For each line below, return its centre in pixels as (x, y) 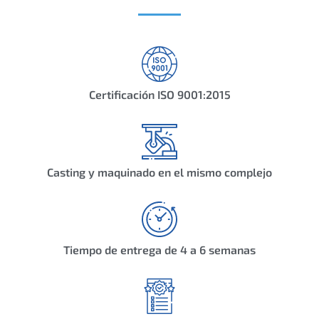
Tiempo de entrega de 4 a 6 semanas (159, 249)
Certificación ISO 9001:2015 (159, 95)
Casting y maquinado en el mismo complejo (159, 172)
